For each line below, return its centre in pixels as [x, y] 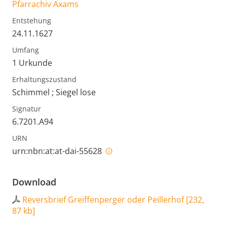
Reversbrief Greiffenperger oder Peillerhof [103, 200]
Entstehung [32, 21]
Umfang [26, 50]
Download [34, 182]
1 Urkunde [32, 63]
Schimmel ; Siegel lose [54, 92]
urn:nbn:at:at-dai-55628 [58, 151]
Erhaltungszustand [44, 80]
